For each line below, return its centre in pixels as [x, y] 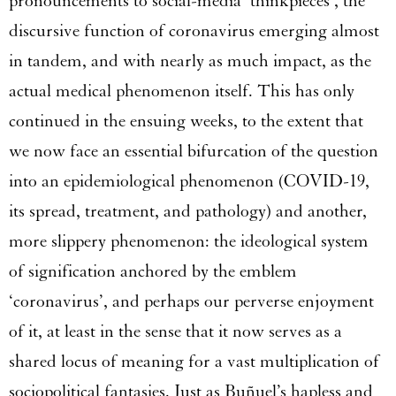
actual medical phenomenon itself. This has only [182, 91]
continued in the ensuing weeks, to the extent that [186, 122]
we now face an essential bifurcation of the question [194, 152]
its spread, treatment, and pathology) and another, [188, 212]
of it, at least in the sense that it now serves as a [175, 332]
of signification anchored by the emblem [153, 272]
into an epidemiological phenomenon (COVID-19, [189, 182]
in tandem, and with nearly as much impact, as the [190, 61]
